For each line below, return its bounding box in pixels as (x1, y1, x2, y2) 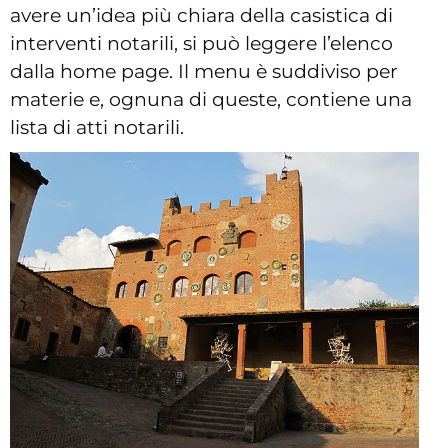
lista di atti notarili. (10, 115, 184, 139)
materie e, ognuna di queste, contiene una (10, 87, 412, 111)
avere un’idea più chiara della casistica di (10, 3, 393, 27)
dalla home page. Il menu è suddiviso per (10, 59, 398, 83)
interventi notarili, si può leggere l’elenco (10, 31, 393, 55)
